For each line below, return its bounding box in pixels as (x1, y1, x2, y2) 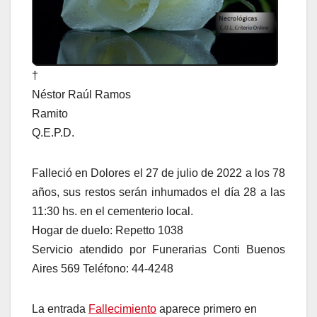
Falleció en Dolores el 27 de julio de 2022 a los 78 (32, 166, 285, 179)
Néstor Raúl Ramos (32, 88, 131, 100)
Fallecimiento (88, 302, 156, 315)
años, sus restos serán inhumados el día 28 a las (32, 185, 285, 198)
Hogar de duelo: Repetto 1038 (32, 224, 183, 236)
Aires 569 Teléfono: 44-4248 (32, 262, 173, 275)
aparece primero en (156, 302, 257, 315)
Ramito (32, 107, 68, 120)
